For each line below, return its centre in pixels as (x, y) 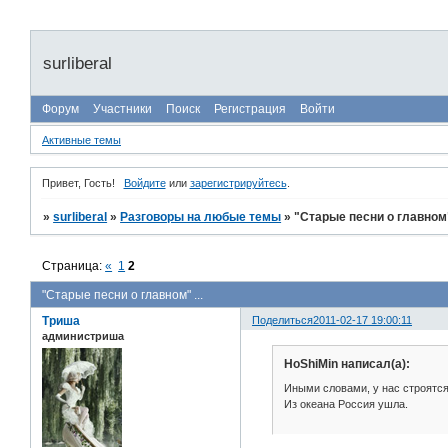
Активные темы (81, 139)
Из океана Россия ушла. (345, 403)
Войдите (144, 183)
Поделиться (283, 319)
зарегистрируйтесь (238, 183)
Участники (122, 109)
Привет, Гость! (78, 183)
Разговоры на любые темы (201, 217)
